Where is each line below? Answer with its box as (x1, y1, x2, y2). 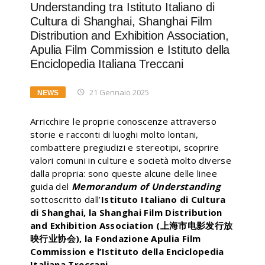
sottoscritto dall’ (30, 193, 101, 205)
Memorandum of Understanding (71, 180, 220, 192)
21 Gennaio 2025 (89, 87, 149, 98)
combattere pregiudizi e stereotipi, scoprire (30, 141, 219, 153)
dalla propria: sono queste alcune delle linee (30, 167, 217, 179)
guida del (30, 180, 72, 192)
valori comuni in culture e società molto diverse (30, 154, 231, 166)
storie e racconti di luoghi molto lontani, (30, 128, 199, 140)
